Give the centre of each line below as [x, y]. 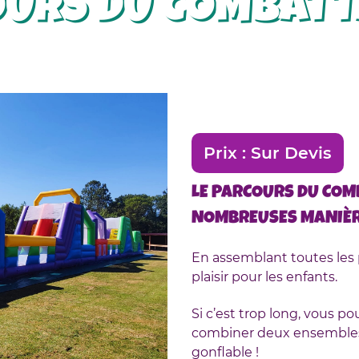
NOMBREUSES [244, 219]
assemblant [250, 257]
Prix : [227, 152]
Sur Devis [291, 152]
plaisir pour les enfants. [264, 276]
